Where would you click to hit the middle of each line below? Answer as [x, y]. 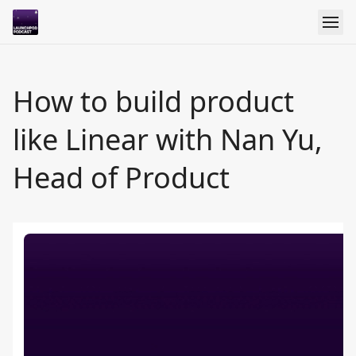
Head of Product [121, 178]
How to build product [153, 101]
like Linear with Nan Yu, [168, 139]
